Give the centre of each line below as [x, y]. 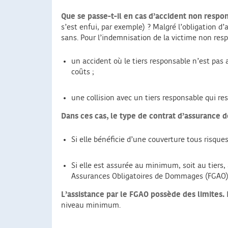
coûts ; [83, 72]
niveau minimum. [91, 206]
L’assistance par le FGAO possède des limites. [143, 195]
